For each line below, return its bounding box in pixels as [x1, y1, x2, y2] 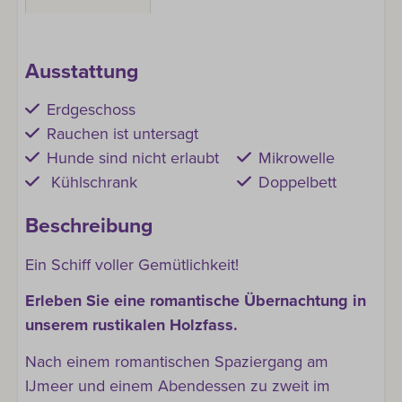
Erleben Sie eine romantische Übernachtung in [25, 291, 366, 310]
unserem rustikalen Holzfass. [25, 315, 238, 335]
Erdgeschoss [46, 100, 135, 119]
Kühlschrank [46, 172, 137, 192]
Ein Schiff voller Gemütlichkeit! [25, 254, 239, 275]
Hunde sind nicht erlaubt [46, 148, 219, 168]
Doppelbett [258, 172, 336, 192]
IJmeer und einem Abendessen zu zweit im [25, 375, 330, 396]
